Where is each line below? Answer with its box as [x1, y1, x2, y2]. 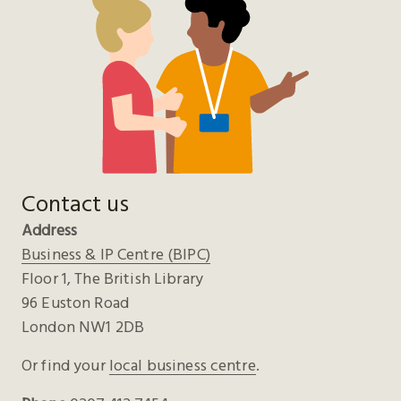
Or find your [21, 354, 109, 375]
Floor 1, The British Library [21, 267, 203, 288]
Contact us [21, 187, 129, 218]
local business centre [108, 354, 256, 375]
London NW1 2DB [21, 315, 144, 337]
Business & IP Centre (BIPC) [21, 243, 210, 264]
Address [21, 218, 77, 240]
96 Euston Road [21, 291, 129, 312]
